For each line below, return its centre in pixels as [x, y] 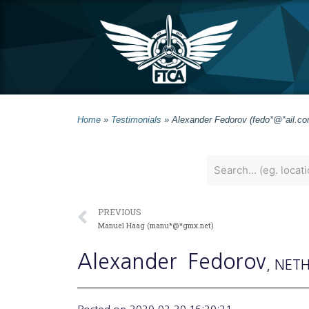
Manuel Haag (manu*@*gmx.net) [156, 225]
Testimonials [136, 119]
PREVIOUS [120, 211]
